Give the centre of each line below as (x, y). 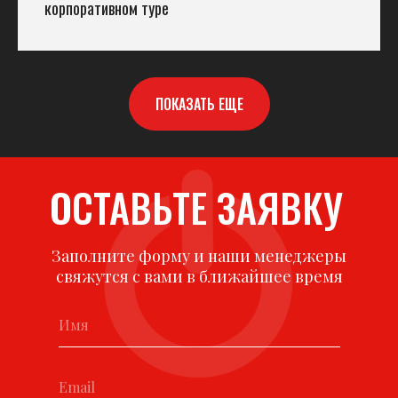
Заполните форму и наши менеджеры (199, 255)
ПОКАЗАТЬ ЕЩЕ (199, 104)
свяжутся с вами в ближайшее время (199, 276)
